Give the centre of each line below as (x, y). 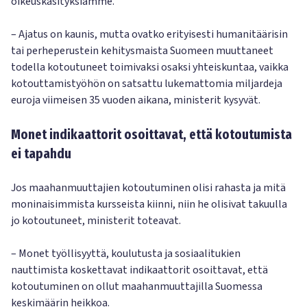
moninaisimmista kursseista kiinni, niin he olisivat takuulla (149, 204)
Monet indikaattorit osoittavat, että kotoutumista (151, 134)
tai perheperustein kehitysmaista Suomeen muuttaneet (142, 51)
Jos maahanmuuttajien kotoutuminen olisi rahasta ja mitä (148, 188)
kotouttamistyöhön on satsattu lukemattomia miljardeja (147, 84)
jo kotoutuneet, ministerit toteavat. (96, 221)
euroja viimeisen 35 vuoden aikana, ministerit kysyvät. (136, 100)
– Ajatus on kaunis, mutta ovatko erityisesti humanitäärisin (149, 34)
